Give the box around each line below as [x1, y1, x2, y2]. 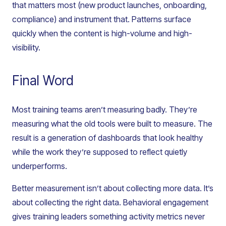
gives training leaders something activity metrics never [12, 211, 205, 222]
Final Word [12, 73, 74, 89]
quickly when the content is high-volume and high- [12, 28, 192, 39]
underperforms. [12, 161, 67, 172]
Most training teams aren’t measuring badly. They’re [12, 104, 197, 115]
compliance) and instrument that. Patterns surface [12, 14, 191, 25]
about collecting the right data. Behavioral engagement [12, 197, 208, 208]
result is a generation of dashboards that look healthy [12, 133, 203, 143]
